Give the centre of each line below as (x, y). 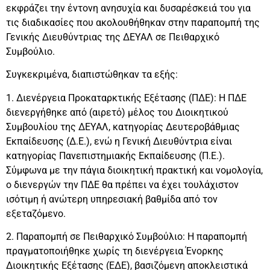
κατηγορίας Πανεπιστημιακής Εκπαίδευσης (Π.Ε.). (115, 155)
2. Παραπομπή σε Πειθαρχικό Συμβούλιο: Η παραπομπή (127, 237)
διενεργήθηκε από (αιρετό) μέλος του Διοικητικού (117, 112)
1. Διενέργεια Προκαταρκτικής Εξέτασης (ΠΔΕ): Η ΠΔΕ (126, 98)
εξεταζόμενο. (36, 213)
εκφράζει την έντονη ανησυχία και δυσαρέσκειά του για (128, 8)
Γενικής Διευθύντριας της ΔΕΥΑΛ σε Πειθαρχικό (113, 37)
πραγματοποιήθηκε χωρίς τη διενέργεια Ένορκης (115, 251)
